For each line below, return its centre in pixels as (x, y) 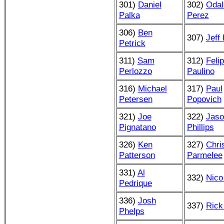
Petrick (132, 43)
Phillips (200, 127)
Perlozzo (135, 71)
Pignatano (137, 127)
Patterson (137, 155)
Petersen (135, 99)
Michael (152, 88)
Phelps (131, 211)
